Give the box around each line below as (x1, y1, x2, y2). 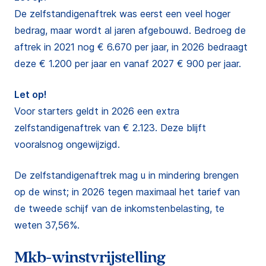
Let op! (14, 88, 47, 100)
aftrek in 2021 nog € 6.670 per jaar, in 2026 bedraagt (14, 41, 248, 53)
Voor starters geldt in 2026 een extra (14, 105, 179, 117)
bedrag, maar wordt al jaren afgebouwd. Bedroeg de (14, 24, 246, 36)
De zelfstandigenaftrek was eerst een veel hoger (14, 8, 230, 20)
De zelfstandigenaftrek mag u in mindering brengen (14, 169, 239, 181)
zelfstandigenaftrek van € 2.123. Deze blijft (14, 122, 206, 134)
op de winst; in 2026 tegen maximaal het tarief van (14, 186, 240, 198)
